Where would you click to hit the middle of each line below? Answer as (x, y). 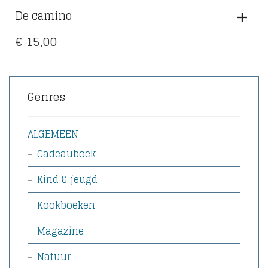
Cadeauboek (66, 154)
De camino (43, 16)
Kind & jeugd (67, 179)
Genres (46, 97)
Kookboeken (66, 205)
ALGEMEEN (53, 134)
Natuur (54, 257)
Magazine (60, 231)
